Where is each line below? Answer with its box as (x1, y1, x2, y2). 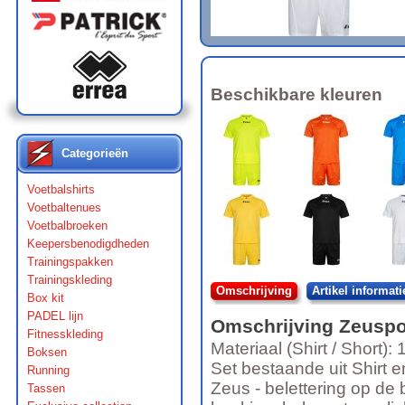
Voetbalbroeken (27, 219, 108, 232)
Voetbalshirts (27, 183, 95, 196)
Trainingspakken (27, 255, 113, 268)
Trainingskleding (27, 273, 112, 287)
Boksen (27, 345, 67, 359)
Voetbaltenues (27, 201, 101, 214)
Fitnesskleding (27, 327, 103, 341)
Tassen (27, 381, 65, 395)
